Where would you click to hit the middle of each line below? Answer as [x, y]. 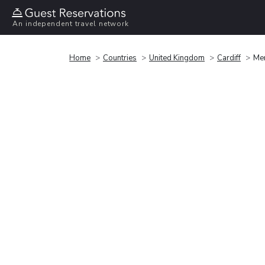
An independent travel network [71, 24]
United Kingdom [177, 58]
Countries [120, 58]
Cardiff [229, 58]
